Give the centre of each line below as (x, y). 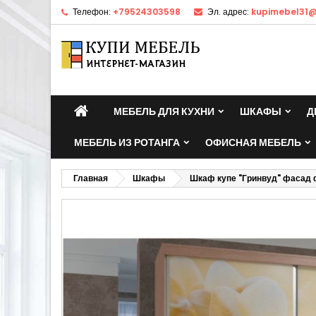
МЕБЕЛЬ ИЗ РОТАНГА (127, 142)
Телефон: (92, 12)
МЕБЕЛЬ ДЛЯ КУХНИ (164, 111)
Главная (91, 178)
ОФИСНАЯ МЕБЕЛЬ (253, 142)
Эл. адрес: (228, 12)
